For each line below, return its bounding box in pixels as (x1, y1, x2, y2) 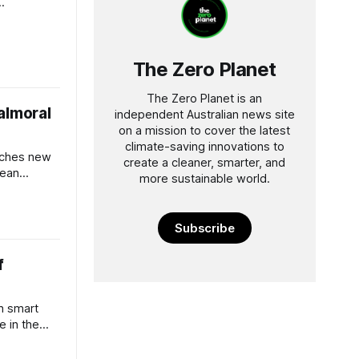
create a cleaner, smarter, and (123, 155, 286, 170)
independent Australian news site (114, 107, 295, 122)
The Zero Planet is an (147, 91, 263, 106)
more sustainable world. (139, 171, 270, 186)
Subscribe (174, 220, 236, 236)
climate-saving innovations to (124, 139, 284, 154)
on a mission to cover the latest (119, 123, 291, 138)
